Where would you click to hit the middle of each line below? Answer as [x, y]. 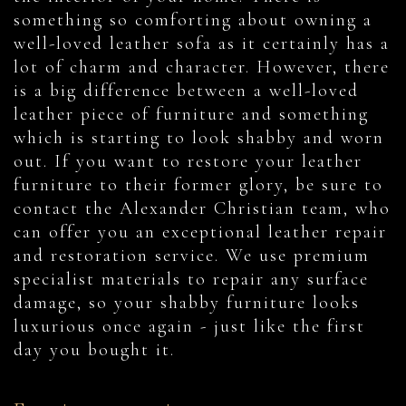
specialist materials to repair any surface [191, 280]
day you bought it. [97, 350]
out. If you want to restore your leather [188, 162]
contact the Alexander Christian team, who [202, 209]
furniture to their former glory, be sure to [198, 185]
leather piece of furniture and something [191, 115]
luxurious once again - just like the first [189, 327]
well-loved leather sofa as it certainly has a [202, 44]
